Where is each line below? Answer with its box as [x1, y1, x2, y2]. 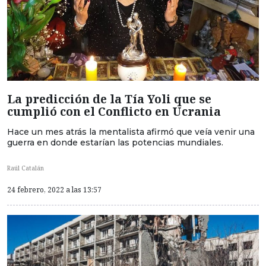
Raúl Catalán [7, 163, 44, 172]
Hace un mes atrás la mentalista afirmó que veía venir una [7, 126, 255, 137]
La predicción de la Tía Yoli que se [7, 90, 211, 107]
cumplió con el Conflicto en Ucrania [7, 103, 221, 119]
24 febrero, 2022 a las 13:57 [7, 185, 102, 195]
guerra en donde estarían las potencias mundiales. [7, 137, 223, 148]
